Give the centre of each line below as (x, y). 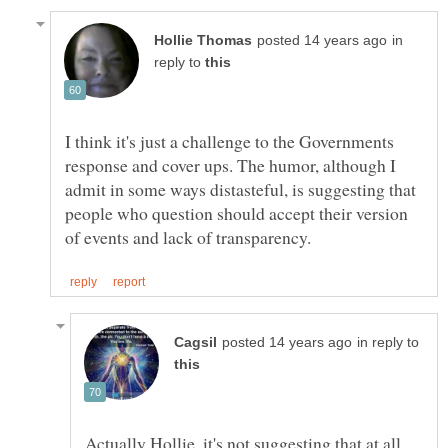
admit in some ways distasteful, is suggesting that (240, 189)
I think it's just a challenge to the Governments (229, 141)
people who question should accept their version (236, 213)
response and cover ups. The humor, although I (230, 165)
